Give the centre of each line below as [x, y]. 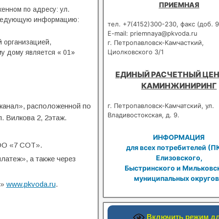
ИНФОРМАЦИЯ [179, 137]
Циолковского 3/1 [136, 52]
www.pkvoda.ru [31, 184]
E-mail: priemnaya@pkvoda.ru [153, 33]
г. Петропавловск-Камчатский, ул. [161, 105]
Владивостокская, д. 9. [144, 115]
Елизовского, [179, 157]
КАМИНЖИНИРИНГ [179, 86]
